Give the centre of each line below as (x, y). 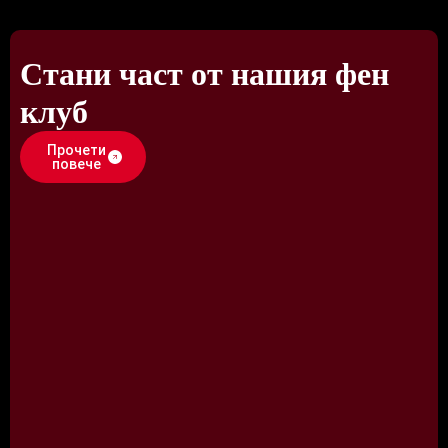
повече (76, 164)
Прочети (76, 150)
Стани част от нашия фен (204, 74)
